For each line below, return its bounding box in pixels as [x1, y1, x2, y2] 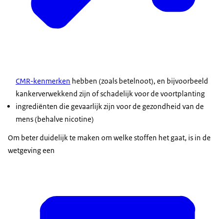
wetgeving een [8, 146, 55, 155]
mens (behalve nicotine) [16, 114, 94, 124]
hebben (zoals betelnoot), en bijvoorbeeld [70, 76, 208, 86]
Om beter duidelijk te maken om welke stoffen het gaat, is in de [8, 133, 211, 143]
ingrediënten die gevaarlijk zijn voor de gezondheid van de [16, 102, 204, 111]
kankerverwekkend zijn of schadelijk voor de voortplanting [16, 89, 205, 99]
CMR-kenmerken [16, 76, 70, 86]
